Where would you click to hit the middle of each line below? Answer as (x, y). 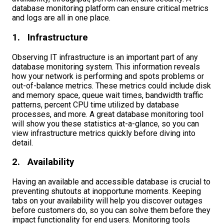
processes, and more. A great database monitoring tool (108, 114)
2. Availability (43, 162)
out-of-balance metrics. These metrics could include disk (111, 85)
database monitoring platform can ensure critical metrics (110, 8)
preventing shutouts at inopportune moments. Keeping (106, 191)
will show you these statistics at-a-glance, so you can (105, 123)
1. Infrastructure (50, 37)
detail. (22, 142)
